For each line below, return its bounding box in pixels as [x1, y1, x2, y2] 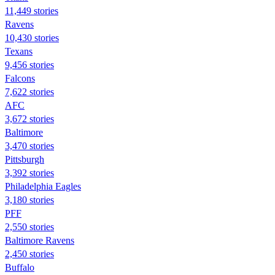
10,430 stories [5, 32, 59, 43]
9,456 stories [5, 59, 54, 70]
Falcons [5, 72, 35, 83]
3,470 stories [5, 140, 54, 151]
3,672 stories [5, 113, 54, 124]
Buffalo [5, 261, 34, 273]
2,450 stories [5, 248, 54, 259]
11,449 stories [5, 5, 58, 16]
